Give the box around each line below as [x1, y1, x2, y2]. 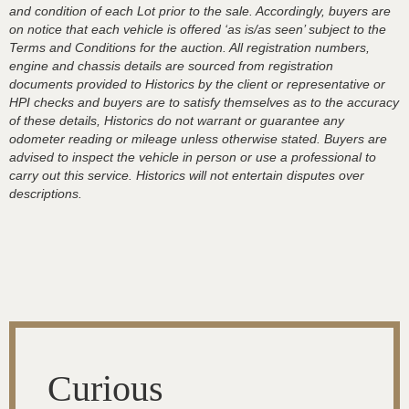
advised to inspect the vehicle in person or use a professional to [9, 150, 376, 164]
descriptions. [9, 186, 82, 201]
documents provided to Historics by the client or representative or [9, 77, 385, 91]
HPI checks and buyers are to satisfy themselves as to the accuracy [9, 95, 399, 110]
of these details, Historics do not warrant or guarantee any [9, 113, 344, 128]
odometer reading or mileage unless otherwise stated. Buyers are [9, 131, 387, 146]
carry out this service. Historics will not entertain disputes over [9, 168, 364, 183]
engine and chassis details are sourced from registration [9, 58, 333, 73]
